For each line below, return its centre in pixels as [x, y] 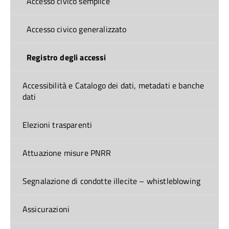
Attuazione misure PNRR [67, 153]
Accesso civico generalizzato [77, 29]
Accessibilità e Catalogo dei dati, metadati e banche [113, 85]
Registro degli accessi [66, 57]
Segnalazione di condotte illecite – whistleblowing [111, 181]
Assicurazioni [46, 209]
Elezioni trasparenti [58, 125]
